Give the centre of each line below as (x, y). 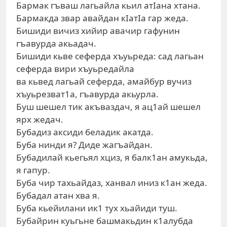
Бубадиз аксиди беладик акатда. (85, 132)
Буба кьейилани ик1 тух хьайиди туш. (97, 208)
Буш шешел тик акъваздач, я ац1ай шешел (108, 107)
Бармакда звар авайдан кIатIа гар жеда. (102, 18)
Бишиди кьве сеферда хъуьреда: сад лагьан (110, 56)
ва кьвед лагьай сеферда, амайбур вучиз (104, 81)
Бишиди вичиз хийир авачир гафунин (98, 31)
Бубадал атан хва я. (58, 195)
